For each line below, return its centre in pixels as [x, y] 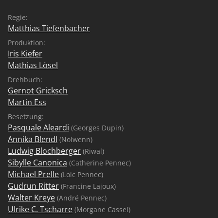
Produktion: [27, 42]
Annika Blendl [33, 139]
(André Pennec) [81, 198]
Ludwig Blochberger [44, 151]
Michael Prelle [33, 174]
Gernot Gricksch [38, 90]
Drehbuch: [25, 79]
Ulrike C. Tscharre [40, 209]
